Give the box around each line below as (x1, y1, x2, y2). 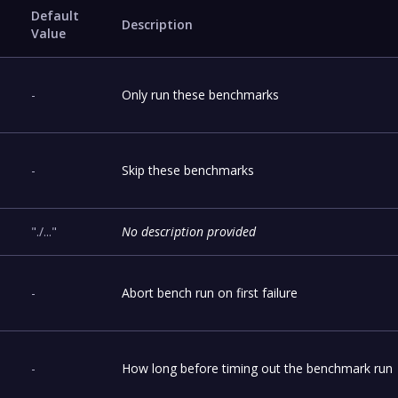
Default (31, 6, 80, 24)
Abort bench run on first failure (122, 283, 298, 301)
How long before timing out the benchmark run (122, 359, 394, 377)
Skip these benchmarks (122, 161, 255, 179)
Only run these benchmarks (122, 85, 280, 103)
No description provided (122, 222, 257, 240)
